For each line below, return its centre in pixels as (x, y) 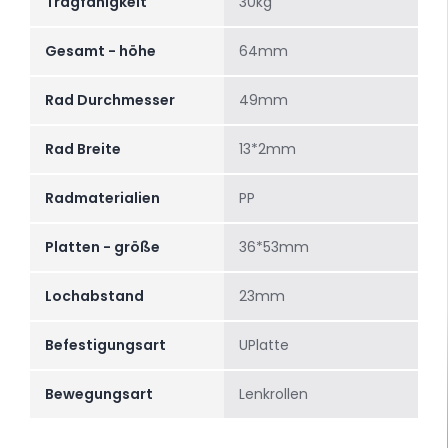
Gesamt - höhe (100, 51)
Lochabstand (94, 296)
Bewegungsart (99, 394)
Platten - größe (102, 247)
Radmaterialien (102, 198)
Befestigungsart (105, 345)
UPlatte (264, 345)
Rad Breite (83, 149)
